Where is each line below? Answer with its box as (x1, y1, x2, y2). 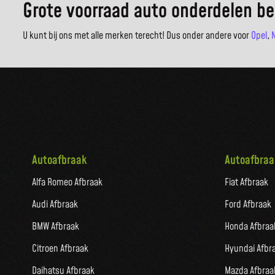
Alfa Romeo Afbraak (32, 176, 103, 190)
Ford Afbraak (225, 198, 271, 212)
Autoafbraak (32, 152, 87, 169)
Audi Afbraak (32, 198, 78, 212)
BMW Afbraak (32, 220, 79, 234)
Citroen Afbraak (32, 242, 88, 256)
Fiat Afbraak (225, 176, 268, 190)
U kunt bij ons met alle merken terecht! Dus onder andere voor (23, 29, 251, 43)
